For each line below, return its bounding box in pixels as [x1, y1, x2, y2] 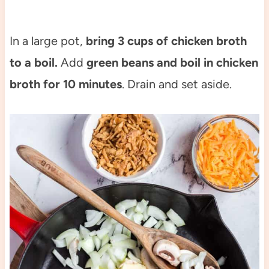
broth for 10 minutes [9, 76, 122, 91]
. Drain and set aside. [121, 76, 232, 91]
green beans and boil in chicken [86, 55, 258, 70]
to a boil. [9, 55, 58, 70]
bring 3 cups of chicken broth [82, 33, 247, 48]
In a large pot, [9, 33, 83, 48]
